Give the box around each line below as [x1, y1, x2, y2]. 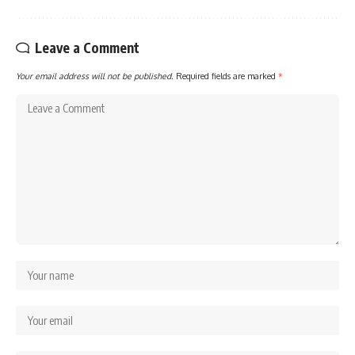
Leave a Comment [35, 39, 139, 57]
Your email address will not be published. [16, 71, 174, 82]
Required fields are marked [176, 71, 278, 82]
